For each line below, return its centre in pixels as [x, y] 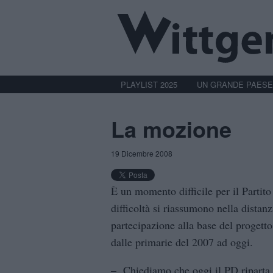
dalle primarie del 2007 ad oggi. [182, 242]
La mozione [171, 128]
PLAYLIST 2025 [149, 84]
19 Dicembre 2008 [142, 154]
